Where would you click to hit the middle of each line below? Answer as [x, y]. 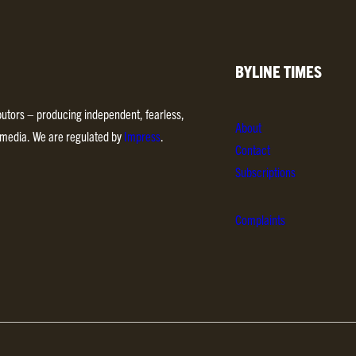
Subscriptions [265, 172]
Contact [253, 150]
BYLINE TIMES [279, 71]
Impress [142, 136]
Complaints [260, 220]
